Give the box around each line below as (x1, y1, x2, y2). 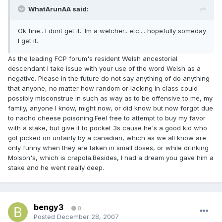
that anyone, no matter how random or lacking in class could (8, 84, 198, 93)
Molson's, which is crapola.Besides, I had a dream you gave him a (8, 154, 214, 162)
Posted (34, 213, 57, 221)
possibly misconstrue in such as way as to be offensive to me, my (8, 94, 213, 103)
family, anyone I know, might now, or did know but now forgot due (8, 104, 213, 112)
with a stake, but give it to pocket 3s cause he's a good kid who (8, 124, 207, 132)
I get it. (18, 37, 38, 45)
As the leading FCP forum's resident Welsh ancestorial (8, 55, 177, 63)
